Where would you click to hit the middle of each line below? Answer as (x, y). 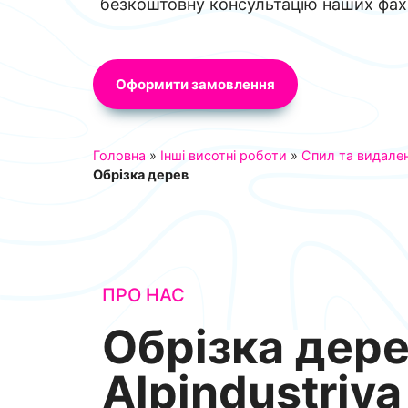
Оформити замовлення (195, 84)
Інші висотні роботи (224, 155)
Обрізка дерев (141, 174)
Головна (119, 155)
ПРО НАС (143, 295)
